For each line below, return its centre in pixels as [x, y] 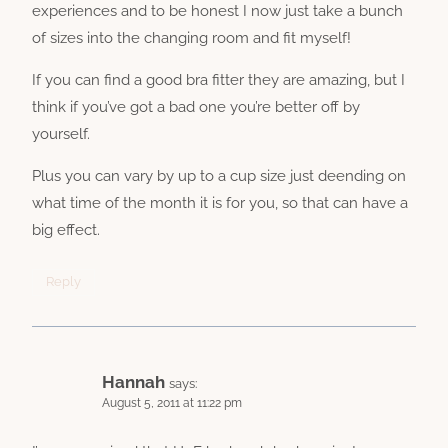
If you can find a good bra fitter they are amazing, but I [218, 79]
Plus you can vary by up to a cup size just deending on [219, 175]
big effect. [66, 229]
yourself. [61, 133]
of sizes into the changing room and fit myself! [191, 37]
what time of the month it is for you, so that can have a [220, 202]
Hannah [133, 381]
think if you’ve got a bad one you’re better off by [196, 106]
